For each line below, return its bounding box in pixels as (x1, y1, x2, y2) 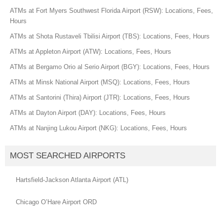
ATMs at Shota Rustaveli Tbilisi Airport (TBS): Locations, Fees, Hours (10, 32, 210, 40)
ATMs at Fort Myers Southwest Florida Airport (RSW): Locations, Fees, (10, 6, 213, 14)
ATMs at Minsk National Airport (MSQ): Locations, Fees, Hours (10, 78, 190, 86)
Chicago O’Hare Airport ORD (16, 198, 97, 206)
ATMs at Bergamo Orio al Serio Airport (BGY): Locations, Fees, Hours (10, 63, 210, 71)
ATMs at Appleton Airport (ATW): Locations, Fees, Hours (10, 47, 171, 55)
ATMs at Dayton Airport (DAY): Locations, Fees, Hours (10, 109, 166, 116)
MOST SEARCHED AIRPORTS (10, 150, 125, 160)
